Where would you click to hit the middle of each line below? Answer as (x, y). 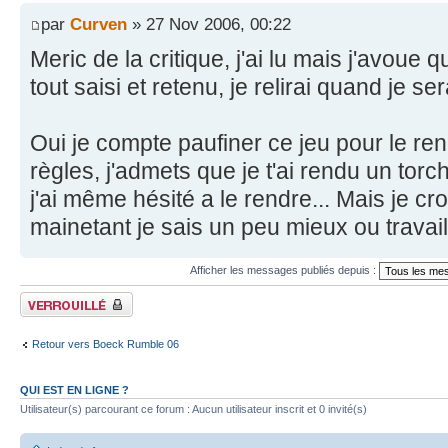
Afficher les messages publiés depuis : (284, 269)
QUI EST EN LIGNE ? (74, 390)
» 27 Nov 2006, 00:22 (209, 24)
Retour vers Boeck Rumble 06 (105, 343)
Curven (98, 24)
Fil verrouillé (49, 298)
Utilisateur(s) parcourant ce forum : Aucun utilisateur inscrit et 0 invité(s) (193, 409)
